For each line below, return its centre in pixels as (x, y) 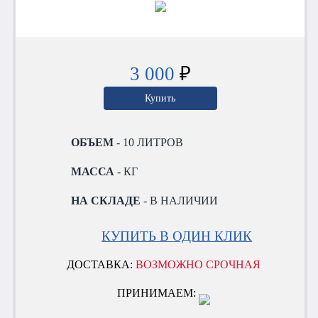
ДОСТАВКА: (102, 264)
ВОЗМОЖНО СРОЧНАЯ (198, 264)
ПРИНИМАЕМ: (158, 293)
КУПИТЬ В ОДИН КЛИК (177, 236)
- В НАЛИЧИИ (180, 200)
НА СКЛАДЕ (106, 200)
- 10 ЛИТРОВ (149, 142)
